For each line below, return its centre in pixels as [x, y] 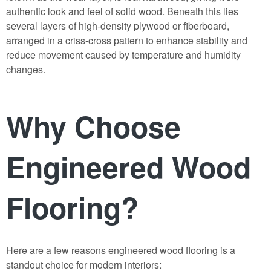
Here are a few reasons [57, 250]
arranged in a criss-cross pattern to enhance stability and [127, 41]
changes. [26, 70]
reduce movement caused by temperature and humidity [123, 55]
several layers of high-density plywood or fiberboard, [118, 26]
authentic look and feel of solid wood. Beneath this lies [122, 11]
